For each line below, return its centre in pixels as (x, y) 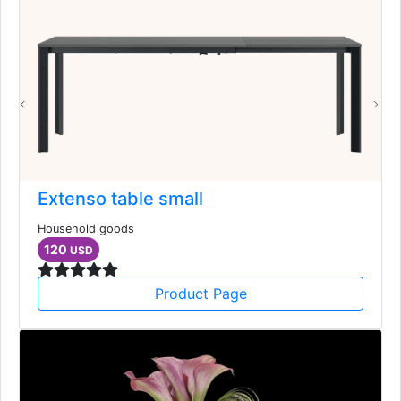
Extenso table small (120, 198)
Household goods (86, 228)
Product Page (200, 293)
